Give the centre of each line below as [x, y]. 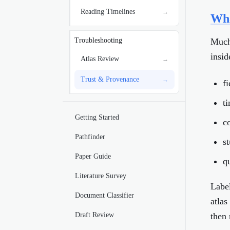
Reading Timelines [108, 12]
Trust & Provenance [110, 79]
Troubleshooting [98, 40]
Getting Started [97, 117]
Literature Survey [101, 176]
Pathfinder [90, 137]
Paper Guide [93, 156]
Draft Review [94, 215]
